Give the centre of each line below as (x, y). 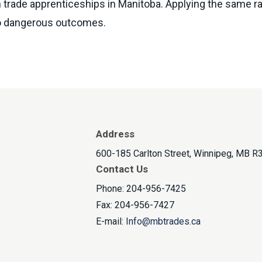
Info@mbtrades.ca (163, 222)
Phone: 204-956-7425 (141, 189)
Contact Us (122, 169)
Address (115, 134)
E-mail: (111, 222)
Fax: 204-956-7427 (135, 205)
